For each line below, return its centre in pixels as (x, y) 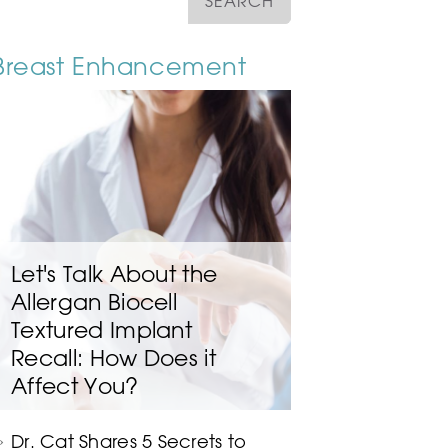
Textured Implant (102, 329)
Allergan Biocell (94, 301)
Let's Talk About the (114, 273)
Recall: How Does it (114, 357)
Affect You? (75, 385)
